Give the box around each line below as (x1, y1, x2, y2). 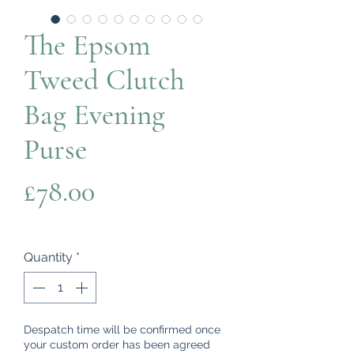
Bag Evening (24, 96, 165, 133)
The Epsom (24, 27, 150, 63)
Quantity (24, 249, 73, 265)
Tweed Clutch (24, 62, 185, 98)
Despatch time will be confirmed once (24, 322, 220, 336)
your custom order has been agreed (24, 337, 210, 351)
